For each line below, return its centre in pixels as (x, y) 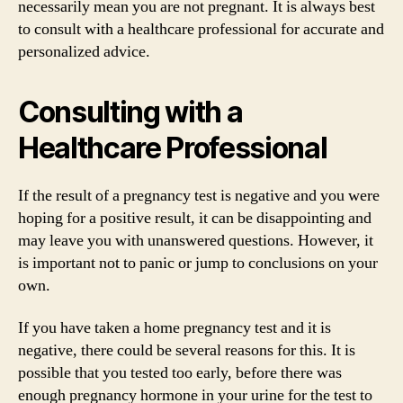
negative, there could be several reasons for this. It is (187, 350)
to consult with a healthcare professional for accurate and (201, 29)
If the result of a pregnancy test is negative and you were (199, 195)
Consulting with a (130, 112)
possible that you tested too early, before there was (180, 373)
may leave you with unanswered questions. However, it (196, 240)
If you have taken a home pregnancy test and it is (175, 328)
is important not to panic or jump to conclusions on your (198, 263)
